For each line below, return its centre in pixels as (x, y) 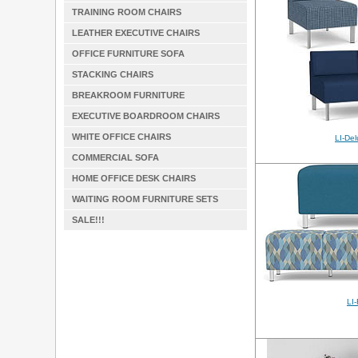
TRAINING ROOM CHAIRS (127, 12)
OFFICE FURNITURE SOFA (128, 54)
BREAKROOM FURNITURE (128, 95)
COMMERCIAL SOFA (115, 157)
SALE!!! (88, 220)
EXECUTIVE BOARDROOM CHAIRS (146, 116)
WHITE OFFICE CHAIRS (121, 137)
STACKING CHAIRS (113, 74)
